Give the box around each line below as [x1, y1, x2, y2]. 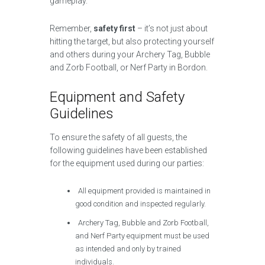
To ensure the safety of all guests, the [50, 132, 187, 142]
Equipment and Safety [50, 89, 185, 105]
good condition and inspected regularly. [75, 199, 206, 208]
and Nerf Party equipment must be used [75, 231, 210, 240]
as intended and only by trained [75, 244, 182, 253]
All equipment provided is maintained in [78, 186, 211, 195]
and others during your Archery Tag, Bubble [50, 50, 210, 59]
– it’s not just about [135, 24, 208, 33]
